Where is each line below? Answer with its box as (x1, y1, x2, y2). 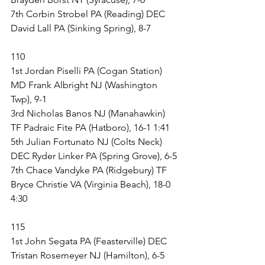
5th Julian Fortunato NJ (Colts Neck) (11, 136, 164, 147)
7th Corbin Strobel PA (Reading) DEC (11, 8, 167, 20)
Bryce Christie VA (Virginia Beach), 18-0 (11, 179, 173, 190)
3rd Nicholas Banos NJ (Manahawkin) (11, 108, 167, 119)
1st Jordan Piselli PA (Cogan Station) (11, 65, 164, 76)
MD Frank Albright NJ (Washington (11, 79, 160, 91)
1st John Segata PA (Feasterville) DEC (11, 235, 169, 247)
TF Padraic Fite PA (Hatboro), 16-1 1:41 (11, 122, 170, 133)
